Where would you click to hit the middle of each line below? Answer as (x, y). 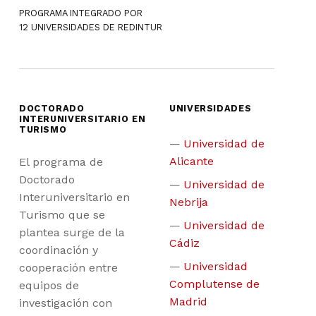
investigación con (65, 303)
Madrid (188, 301)
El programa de (61, 162)
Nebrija (189, 202)
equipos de (49, 285)
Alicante (192, 161)
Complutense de (214, 284)
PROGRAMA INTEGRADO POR (80, 13)
